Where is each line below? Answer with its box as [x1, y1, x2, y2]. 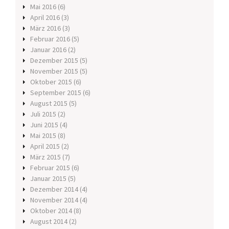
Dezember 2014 [30, 185, 78, 194]
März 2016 [30, 24, 61, 33]
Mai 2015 [30, 131, 56, 141]
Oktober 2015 [30, 77, 72, 87]
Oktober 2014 [30, 206, 72, 216]
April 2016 [30, 13, 60, 22]
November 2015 [30, 66, 78, 76]
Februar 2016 [30, 34, 70, 44]
